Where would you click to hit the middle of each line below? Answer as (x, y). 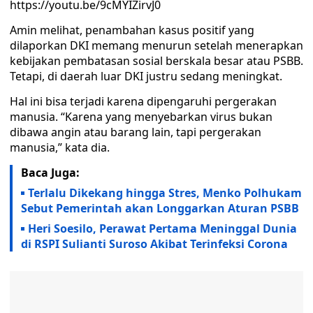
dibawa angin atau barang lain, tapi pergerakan (136, 132)
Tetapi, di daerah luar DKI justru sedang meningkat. (147, 76)
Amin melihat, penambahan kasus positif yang (132, 30)
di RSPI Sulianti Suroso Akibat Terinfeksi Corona (154, 244)
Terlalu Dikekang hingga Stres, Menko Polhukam (165, 193)
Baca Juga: (50, 173)
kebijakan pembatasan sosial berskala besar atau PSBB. (156, 61)
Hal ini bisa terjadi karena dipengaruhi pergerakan (143, 101)
